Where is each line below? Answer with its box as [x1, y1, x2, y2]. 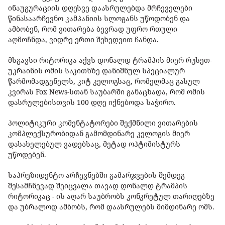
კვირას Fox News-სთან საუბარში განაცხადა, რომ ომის [8, 87, 205, 97]
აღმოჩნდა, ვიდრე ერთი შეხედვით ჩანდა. [8, 35, 161, 45]
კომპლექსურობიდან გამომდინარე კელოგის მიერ [8, 129, 190, 139]
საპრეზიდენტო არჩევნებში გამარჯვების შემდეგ [8, 170, 185, 180]
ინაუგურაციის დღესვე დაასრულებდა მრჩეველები [8, 3, 192, 13]
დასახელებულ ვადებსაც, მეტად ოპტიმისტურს [8, 139, 180, 149]
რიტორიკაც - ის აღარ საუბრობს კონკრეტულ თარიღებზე [8, 191, 214, 201]
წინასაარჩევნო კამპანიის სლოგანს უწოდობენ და [8, 14, 190, 24]
